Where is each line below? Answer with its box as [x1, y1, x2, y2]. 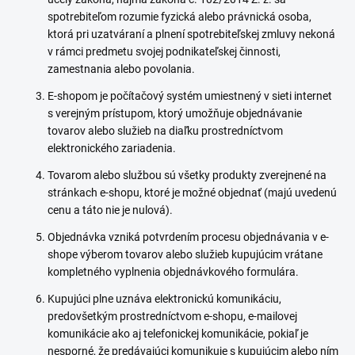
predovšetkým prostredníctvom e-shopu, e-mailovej [48, 310, 297, 323]
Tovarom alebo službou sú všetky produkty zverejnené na [48, 169, 326, 181]
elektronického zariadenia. [48, 142, 178, 155]
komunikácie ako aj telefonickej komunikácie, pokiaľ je [48, 327, 308, 340]
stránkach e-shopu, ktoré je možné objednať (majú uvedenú [48, 186, 337, 199]
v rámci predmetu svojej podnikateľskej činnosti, [48, 45, 281, 58]
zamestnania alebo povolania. [48, 63, 195, 75]
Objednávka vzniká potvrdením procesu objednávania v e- [48, 231, 329, 243]
